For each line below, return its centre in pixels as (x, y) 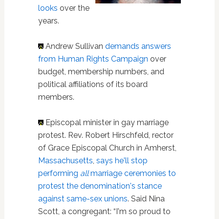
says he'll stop (122, 161)
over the (73, 8)
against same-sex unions (83, 199)
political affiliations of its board (93, 84)
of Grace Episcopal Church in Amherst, (107, 148)
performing (59, 173)
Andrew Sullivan (74, 46)
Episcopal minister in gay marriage (106, 122)
